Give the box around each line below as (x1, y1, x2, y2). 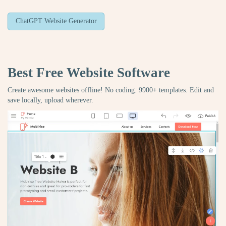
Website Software (67, 65, 170, 81)
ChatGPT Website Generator (15, 17, 97, 25)
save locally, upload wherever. (8, 96, 93, 104)
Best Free (8, 65, 67, 81)
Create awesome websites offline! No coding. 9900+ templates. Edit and (8, 86, 214, 94)
